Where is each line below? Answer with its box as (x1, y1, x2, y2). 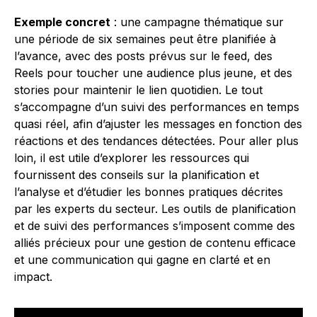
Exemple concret (14, 15, 110, 29)
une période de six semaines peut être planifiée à (14, 32, 276, 46)
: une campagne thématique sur (110, 15, 284, 29)
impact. (14, 270, 52, 284)
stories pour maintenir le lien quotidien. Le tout (14, 83, 263, 97)
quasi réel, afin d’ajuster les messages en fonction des (14, 117, 302, 131)
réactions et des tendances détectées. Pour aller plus (14, 134, 299, 148)
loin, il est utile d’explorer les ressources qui (14, 151, 249, 165)
